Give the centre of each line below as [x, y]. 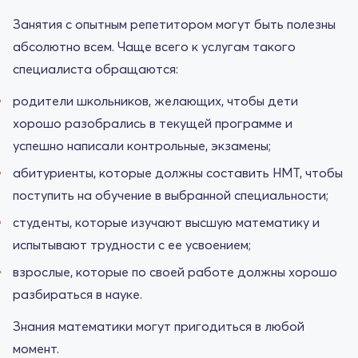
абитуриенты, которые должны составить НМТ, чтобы [178, 172]
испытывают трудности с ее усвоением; [132, 244]
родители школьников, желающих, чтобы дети [155, 100]
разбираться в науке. [78, 294]
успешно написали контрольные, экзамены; [142, 145]
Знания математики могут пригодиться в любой [159, 326]
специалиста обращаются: [95, 68]
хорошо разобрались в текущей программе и [153, 123]
